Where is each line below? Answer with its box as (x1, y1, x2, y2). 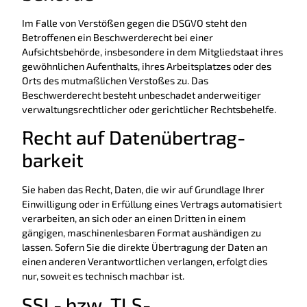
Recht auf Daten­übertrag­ (22, 125, 245, 149)
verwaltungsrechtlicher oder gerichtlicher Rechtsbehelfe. (22, 103, 276, 115)
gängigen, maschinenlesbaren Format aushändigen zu (22, 227, 261, 239)
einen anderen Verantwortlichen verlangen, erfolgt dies (22, 256, 267, 268)
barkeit (22, 148, 84, 172)
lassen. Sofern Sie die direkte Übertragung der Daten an (22, 241, 267, 254)
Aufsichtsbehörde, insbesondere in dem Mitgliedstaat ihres (22, 45, 283, 58)
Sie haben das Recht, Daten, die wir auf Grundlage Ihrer (22, 184, 265, 196)
